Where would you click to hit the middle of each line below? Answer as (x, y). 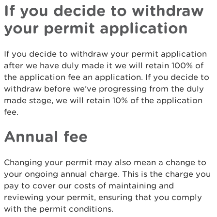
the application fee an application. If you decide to (107, 77)
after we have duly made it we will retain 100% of (104, 65)
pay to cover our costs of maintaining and (89, 185)
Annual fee (46, 136)
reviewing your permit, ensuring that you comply (103, 197)
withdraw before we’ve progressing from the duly (104, 88)
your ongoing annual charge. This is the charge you (107, 174)
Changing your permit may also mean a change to (105, 162)
